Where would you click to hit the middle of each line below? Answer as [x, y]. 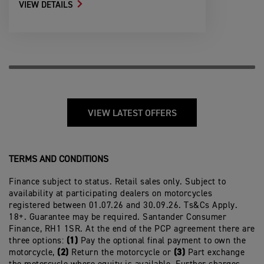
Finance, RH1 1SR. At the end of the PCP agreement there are [132, 229]
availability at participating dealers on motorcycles [110, 193]
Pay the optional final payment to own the [163, 240]
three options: [38, 240]
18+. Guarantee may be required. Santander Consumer [118, 217]
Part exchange [216, 252]
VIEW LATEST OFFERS [132, 113]
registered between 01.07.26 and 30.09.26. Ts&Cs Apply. [123, 205]
